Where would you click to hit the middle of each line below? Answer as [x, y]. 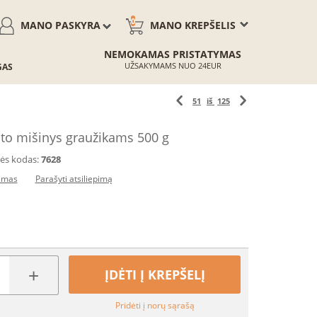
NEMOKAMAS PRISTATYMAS [173, 54]
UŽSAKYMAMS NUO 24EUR [173, 65]
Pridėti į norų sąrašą [155, 305]
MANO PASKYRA [60, 25]
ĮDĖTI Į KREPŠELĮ [155, 275]
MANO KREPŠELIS [193, 25]
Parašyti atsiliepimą [74, 179]
